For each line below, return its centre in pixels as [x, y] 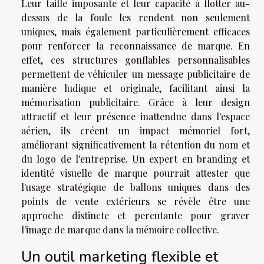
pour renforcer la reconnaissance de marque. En [136, 46]
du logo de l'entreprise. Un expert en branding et [136, 159]
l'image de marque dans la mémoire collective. [120, 230]
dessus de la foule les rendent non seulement [136, 18]
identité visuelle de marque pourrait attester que [136, 173]
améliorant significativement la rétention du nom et [136, 145]
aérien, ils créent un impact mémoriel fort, [136, 131]
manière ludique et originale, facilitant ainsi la [136, 88]
